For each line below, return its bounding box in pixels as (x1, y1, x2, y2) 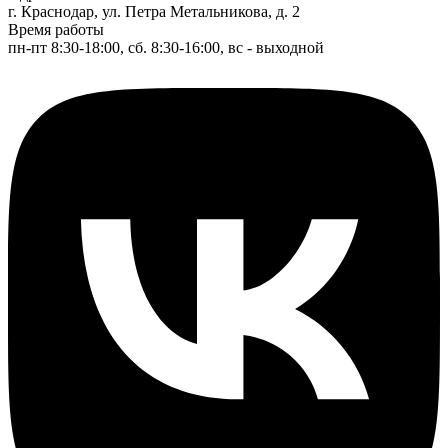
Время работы (8, 21, 104, 39)
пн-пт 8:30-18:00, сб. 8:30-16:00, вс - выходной (8, 39, 324, 57)
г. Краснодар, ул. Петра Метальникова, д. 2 (8, 3, 300, 21)
